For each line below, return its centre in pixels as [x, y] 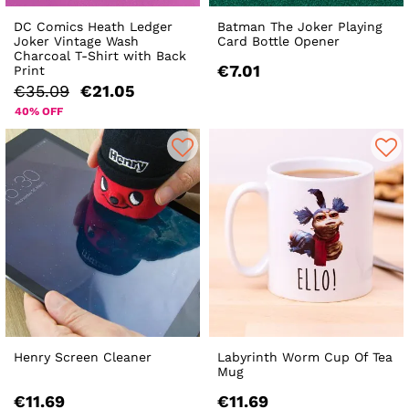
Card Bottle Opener [279, 41]
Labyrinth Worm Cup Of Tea [305, 357]
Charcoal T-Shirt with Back [100, 55]
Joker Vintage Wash [76, 41]
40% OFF [39, 111]
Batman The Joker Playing [300, 26]
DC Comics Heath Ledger [93, 26]
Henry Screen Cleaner [83, 357]
